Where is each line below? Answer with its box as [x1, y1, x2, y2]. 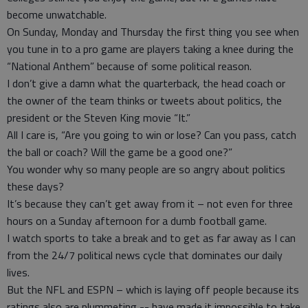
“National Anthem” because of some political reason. [7, 58, 252, 74]
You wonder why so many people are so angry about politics [7, 161, 285, 177]
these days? [7, 178, 64, 195]
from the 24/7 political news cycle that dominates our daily [7, 247, 283, 263]
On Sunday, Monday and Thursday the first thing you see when [7, 23, 299, 40]
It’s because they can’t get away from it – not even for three [7, 195, 293, 212]
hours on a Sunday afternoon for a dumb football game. [7, 212, 267, 229]
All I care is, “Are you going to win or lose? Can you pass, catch [7, 126, 296, 143]
